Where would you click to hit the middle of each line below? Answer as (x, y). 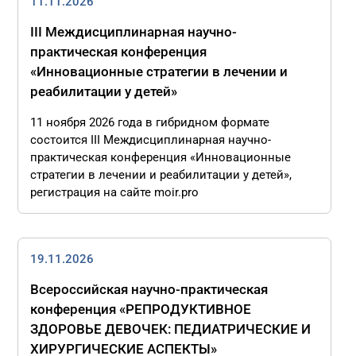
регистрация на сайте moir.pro (115, 192)
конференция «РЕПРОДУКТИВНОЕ (141, 309)
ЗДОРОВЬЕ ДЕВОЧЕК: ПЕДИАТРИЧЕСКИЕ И (171, 329)
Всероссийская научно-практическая (149, 289)
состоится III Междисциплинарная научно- (151, 140)
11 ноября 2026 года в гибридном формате (150, 122)
